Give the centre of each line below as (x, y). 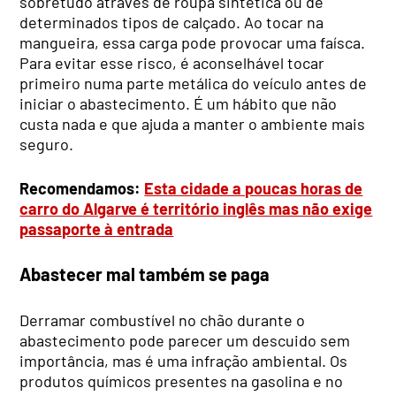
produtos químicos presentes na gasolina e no (182, 381)
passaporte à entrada (97, 228)
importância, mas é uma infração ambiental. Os (184, 360)
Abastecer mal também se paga (145, 274)
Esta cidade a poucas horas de (254, 188)
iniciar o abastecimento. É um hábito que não (179, 103)
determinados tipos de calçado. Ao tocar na (172, 22)
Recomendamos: (82, 188)
